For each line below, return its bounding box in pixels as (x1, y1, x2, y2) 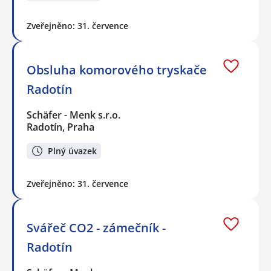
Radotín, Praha (27, 120, 94, 134)
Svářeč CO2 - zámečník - (27, 219, 166, 236)
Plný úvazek (48, 145, 97, 157)
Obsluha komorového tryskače (27, 62, 207, 79)
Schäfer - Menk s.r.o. (27, 108, 122, 122)
